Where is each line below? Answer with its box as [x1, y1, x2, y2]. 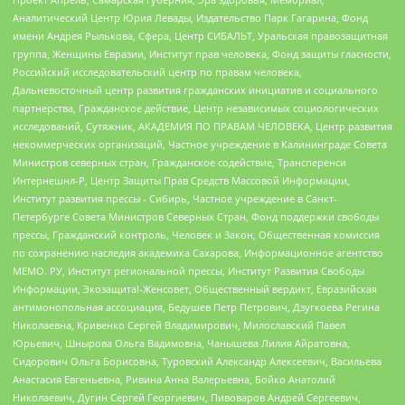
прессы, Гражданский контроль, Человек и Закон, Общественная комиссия [13, 228, 380, 242]
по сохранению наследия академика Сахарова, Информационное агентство [13, 246, 383, 260]
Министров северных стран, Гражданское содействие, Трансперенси [13, 155, 346, 170]
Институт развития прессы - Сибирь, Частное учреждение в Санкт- [13, 192, 337, 206]
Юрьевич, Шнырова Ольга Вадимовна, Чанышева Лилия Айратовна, [13, 336, 350, 351]
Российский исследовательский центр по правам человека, [13, 65, 302, 80]
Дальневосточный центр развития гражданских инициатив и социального [13, 83, 378, 98]
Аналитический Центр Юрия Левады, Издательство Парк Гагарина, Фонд [13, 11, 368, 25]
